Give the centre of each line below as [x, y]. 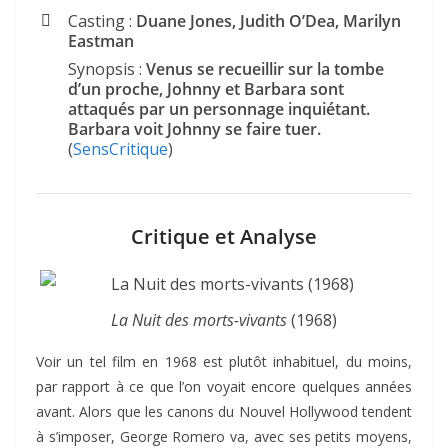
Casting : [100, 20]
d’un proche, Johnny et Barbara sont [206, 88]
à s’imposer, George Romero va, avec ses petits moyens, [224, 436]
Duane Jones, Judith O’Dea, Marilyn [266, 20]
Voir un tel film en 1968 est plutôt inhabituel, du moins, [224, 361]
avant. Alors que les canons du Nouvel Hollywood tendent [224, 411]
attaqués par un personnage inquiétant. [219, 108]
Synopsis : [107, 68]
